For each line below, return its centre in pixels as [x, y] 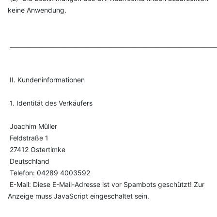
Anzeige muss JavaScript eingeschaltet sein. [78, 196]
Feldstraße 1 [28, 138]
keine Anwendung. [37, 10]
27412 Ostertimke [37, 149]
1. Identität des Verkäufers [50, 103]
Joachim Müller [32, 126]
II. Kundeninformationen [46, 80]
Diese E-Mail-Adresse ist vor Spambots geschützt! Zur [119, 184]
